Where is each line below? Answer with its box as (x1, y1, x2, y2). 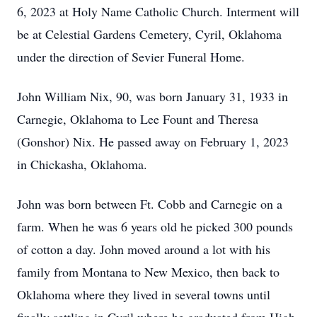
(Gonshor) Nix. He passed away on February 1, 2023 (17, 133, 289, 150)
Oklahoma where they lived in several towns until (17, 286, 270, 303)
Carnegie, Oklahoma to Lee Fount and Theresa (17, 110, 258, 127)
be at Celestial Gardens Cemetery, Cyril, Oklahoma (17, 25, 282, 42)
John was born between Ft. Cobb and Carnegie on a (17, 195, 282, 212)
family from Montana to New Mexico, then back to (17, 263, 279, 280)
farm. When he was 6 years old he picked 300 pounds (17, 218, 293, 235)
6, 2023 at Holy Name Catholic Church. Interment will (17, 3, 299, 20)
